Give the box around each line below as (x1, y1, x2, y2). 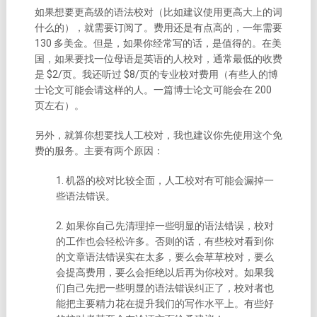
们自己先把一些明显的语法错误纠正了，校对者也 (55, 282, 274, 294)
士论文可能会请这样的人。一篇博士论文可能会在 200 (34, 84, 272, 96)
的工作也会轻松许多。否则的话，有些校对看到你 (55, 236, 274, 248)
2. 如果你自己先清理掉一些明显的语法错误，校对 (55, 220, 274, 232)
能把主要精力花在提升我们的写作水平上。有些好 (55, 298, 274, 310)
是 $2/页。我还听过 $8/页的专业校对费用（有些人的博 (34, 69, 278, 81)
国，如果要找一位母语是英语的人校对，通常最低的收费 (34, 53, 282, 65)
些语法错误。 (55, 190, 115, 202)
